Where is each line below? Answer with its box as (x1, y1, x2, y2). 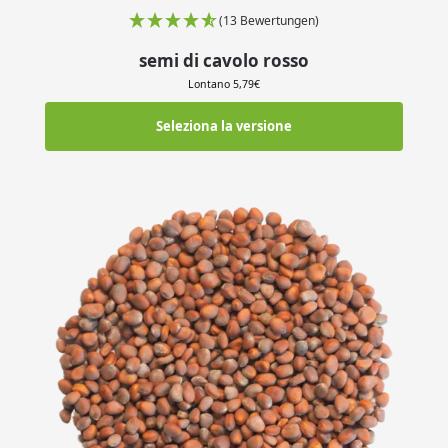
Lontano (188, 76, 233, 91)
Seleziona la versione (156, 117, 292, 136)
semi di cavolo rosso (139, 49, 309, 73)
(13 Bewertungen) (219, 12, 319, 30)
